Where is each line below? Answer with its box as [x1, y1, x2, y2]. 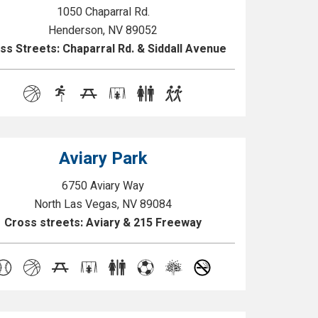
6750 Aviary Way [62, 177, 145, 194]
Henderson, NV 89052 [48, 22, 158, 39]
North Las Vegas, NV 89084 [34, 196, 172, 213]
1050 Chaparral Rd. [56, 4, 150, 21]
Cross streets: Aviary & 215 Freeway [4, 214, 202, 231]
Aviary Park [58, 146, 148, 171]
